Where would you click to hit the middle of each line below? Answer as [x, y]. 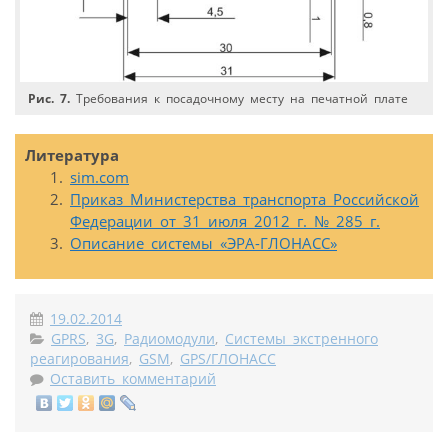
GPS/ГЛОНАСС [228, 358]
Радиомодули [169, 338]
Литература [72, 154]
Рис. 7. [49, 99]
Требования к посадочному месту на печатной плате [239, 99]
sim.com [99, 176]
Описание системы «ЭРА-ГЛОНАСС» [203, 242]
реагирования [79, 358]
